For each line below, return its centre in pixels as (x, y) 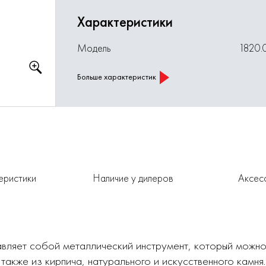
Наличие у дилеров (133, 178)
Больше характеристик (117, 77)
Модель (94, 48)
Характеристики (125, 22)
